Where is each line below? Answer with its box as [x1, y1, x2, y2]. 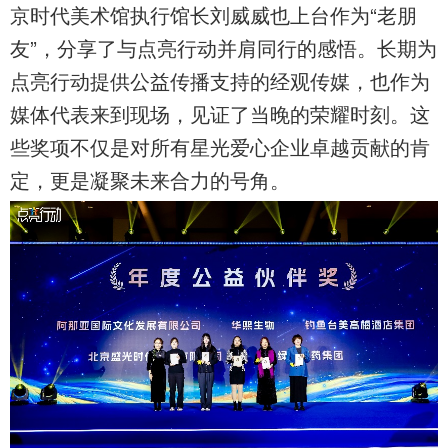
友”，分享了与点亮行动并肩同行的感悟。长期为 [10, 32, 437, 62]
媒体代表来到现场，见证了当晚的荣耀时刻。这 [10, 98, 430, 128]
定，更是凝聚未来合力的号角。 [10, 164, 290, 194]
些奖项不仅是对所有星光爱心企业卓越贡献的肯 [10, 131, 430, 161]
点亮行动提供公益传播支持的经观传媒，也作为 [10, 65, 430, 95]
